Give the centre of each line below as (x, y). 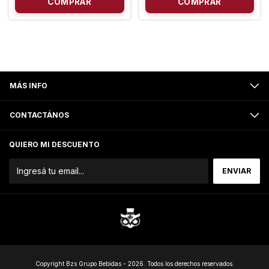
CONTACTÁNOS (39, 115)
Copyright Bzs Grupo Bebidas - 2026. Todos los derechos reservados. (134, 264)
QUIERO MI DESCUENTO (54, 144)
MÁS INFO (29, 86)
